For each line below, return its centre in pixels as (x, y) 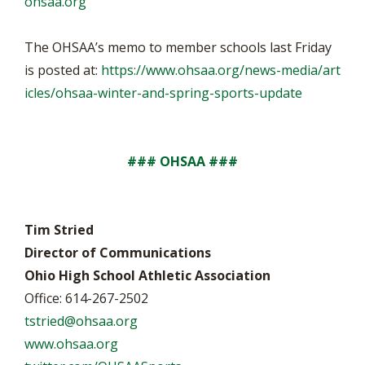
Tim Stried (59, 230)
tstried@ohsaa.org (81, 321)
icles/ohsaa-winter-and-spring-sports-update (163, 93)
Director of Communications (118, 253)
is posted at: (63, 70)
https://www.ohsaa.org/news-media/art (221, 70)
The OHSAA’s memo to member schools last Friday (178, 47)
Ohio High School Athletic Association (147, 275)
